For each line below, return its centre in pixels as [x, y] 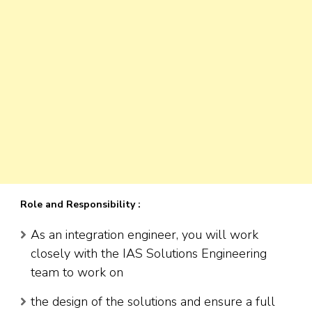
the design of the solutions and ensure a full [153, 302]
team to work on [77, 273]
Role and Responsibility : [80, 205]
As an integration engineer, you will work [145, 235]
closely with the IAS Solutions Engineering [149, 254]
